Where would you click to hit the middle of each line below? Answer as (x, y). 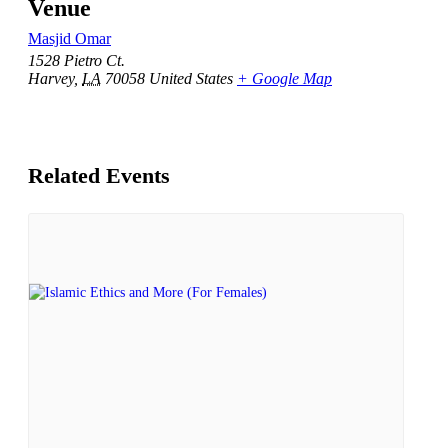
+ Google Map (284, 79)
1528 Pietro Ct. (76, 61)
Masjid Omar (69, 39)
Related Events (99, 175)
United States (191, 79)
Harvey (51, 79)
